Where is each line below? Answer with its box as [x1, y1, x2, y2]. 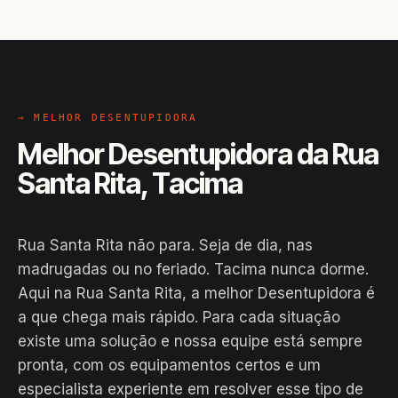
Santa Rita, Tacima [18, 166, 243, 201]
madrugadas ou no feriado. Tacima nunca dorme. [18, 260, 369, 278]
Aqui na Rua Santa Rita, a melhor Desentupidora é [18, 284, 375, 302]
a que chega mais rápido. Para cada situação [18, 308, 340, 326]
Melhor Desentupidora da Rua [18, 137, 379, 171]
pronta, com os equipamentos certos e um [18, 356, 321, 374]
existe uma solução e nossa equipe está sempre [18, 332, 362, 350]
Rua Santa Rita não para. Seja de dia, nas [18, 236, 313, 254]
